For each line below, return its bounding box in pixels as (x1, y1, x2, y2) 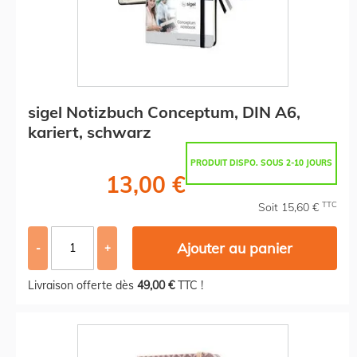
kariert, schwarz (28, 121, 151, 142)
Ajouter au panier (177, 238, 293, 257)
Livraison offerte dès (28, 277, 137, 292)
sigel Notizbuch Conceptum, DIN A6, (28, 101, 300, 122)
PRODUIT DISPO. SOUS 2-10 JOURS (190, 157, 332, 168)
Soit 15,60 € (258, 199, 322, 214)
